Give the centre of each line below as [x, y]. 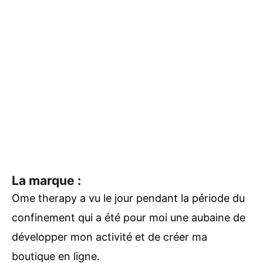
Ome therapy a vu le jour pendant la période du [128, 198]
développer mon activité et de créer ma [109, 237]
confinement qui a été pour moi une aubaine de [129, 217]
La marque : [46, 180]
